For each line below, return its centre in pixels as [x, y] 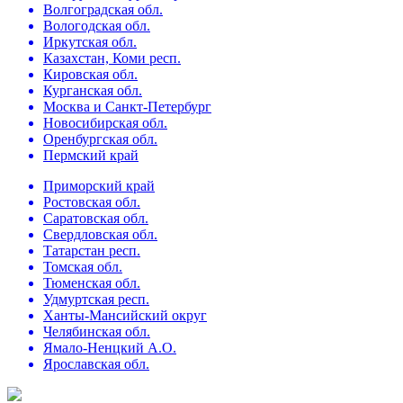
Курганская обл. [93, 90]
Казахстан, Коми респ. [112, 58]
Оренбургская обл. [100, 139]
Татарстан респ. [92, 251]
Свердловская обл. [100, 234]
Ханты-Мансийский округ [125, 315]
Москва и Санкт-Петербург [127, 107]
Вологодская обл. [97, 26]
